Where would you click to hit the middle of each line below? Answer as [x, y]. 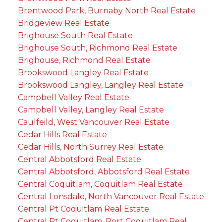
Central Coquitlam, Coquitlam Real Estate [100, 184]
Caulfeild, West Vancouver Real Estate [93, 122]
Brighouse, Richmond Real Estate [84, 60]
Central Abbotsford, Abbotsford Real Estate [104, 172]
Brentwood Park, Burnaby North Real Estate [107, 11]
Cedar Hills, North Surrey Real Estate [90, 147]
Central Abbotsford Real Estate [79, 160]
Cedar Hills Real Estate [62, 135]
